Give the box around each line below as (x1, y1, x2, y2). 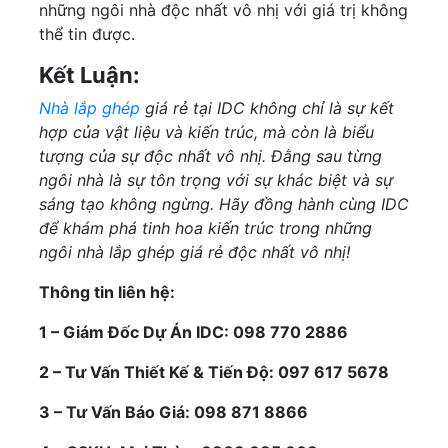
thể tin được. (39, 23, 135, 44)
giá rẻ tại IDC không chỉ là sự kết (140, 97, 394, 118)
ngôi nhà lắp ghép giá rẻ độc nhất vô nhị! (39, 241, 350, 262)
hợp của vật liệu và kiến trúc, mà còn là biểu (39, 121, 374, 142)
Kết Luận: (39, 61, 140, 88)
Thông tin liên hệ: (39, 281, 175, 302)
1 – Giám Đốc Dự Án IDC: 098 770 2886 (39, 321, 348, 342)
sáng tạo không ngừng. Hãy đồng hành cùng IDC (39, 193, 409, 214)
